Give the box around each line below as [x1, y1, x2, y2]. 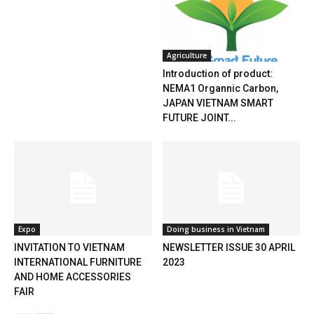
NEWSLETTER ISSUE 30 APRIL [162, 242, 295, 254]
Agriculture [166, 50, 207, 61]
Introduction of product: [162, 68, 273, 80]
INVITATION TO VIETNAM [14, 242, 125, 254]
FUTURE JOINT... [162, 112, 236, 124]
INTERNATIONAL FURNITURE [14, 257, 142, 268]
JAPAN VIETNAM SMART [162, 97, 273, 109]
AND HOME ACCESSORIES [14, 271, 131, 283]
